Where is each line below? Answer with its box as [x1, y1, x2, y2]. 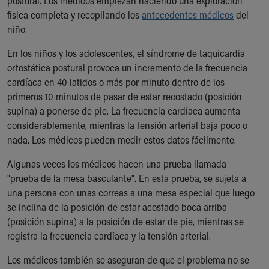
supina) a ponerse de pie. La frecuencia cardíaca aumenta [7, 104, 240, 117]
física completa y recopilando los [7, 8, 142, 21]
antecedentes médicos [142, 8, 234, 21]
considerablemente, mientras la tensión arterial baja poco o [7, 119, 247, 131]
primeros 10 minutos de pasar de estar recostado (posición [7, 90, 242, 103]
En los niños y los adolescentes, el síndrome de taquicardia [7, 47, 245, 59]
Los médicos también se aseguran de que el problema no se [7, 253, 249, 266]
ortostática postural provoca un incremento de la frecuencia [7, 61, 247, 74]
